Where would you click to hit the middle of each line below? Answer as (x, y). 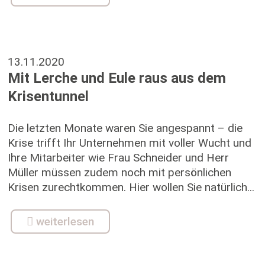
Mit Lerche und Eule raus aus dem (117, 78)
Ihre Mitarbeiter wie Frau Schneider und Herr (118, 158)
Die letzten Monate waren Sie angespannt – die (125, 128)
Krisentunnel (48, 96)
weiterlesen (65, 222)
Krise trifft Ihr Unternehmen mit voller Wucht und (129, 143)
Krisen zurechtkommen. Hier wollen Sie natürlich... (131, 187)
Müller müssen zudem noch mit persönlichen (119, 172)
